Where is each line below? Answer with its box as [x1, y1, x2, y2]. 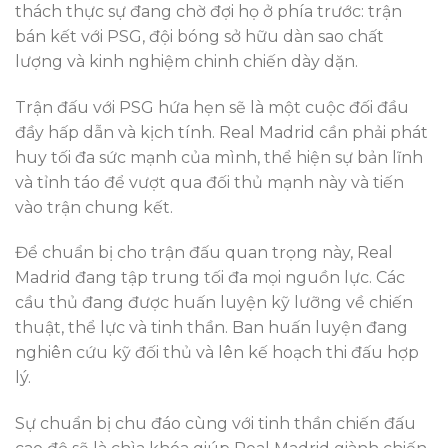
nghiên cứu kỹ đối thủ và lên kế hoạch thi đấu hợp [15, 343, 419, 363]
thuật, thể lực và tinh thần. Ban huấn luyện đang [15, 318, 408, 338]
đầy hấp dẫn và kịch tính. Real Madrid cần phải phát [15, 122, 428, 142]
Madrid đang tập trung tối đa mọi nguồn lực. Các [15, 268, 405, 288]
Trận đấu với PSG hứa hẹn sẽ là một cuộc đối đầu [15, 97, 409, 117]
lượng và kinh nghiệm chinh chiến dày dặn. [15, 51, 358, 71]
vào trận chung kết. [15, 197, 173, 217]
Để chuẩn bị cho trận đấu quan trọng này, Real [15, 243, 393, 263]
